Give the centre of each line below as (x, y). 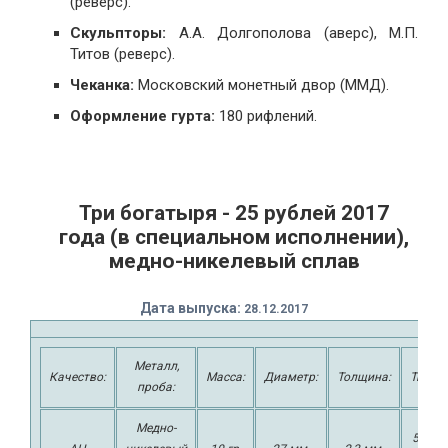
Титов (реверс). (122, 53)
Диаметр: (291, 376)
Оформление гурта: (142, 115)
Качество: (77, 376)
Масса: (225, 376)
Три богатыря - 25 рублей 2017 (234, 213)
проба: (156, 386)
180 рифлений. (266, 115)
